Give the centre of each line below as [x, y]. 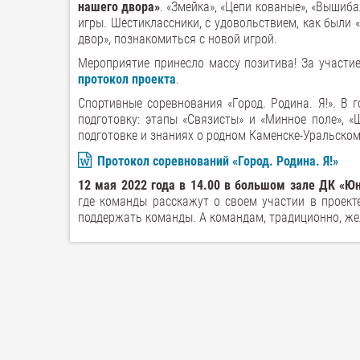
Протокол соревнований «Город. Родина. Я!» [218, 161]
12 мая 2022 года [127, 185]
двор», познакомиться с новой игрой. [178, 39]
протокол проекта [127, 79]
